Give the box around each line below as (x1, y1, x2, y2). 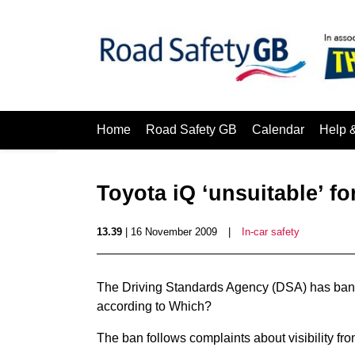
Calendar (252, 123, 304, 136)
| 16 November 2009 (122, 226, 217, 238)
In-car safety (242, 226, 300, 238)
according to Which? (97, 300, 212, 313)
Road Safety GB (146, 123, 237, 136)
